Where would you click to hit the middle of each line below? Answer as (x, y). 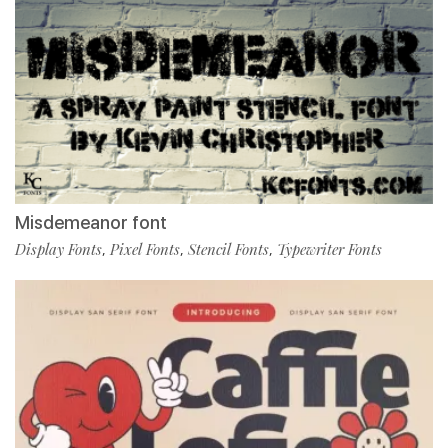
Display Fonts (58, 248)
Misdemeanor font (91, 222)
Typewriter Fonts (329, 248)
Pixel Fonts (145, 248)
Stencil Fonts (228, 248)
